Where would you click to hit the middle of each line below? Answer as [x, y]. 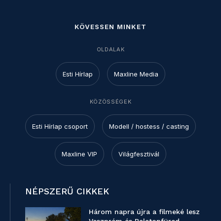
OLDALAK [110, 50]
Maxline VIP [79, 154]
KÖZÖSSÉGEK [110, 102]
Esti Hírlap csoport [60, 127]
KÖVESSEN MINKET [110, 27]
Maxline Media [136, 74]
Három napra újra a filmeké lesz [145, 212]
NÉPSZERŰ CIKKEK [67, 191]
